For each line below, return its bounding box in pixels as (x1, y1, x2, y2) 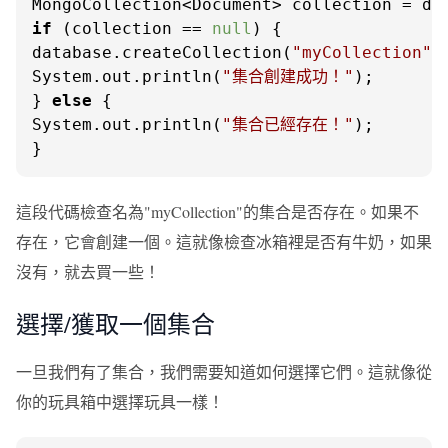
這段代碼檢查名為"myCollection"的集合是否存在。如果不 (16, 201, 419, 222)
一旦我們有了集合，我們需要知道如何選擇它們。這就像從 (16, 361, 432, 382)
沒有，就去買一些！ (16, 261, 160, 282)
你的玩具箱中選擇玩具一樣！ (16, 391, 224, 412)
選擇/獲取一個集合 (16, 308, 215, 340)
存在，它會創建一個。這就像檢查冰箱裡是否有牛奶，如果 (16, 231, 432, 252)
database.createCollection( (32, 43, 292, 62)
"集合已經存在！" (222, 115, 354, 134)
